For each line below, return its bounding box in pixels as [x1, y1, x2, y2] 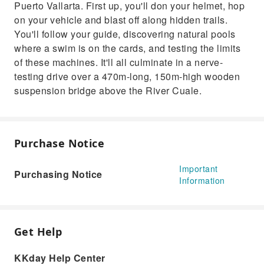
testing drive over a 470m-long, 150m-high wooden [14, 70, 240, 83]
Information [179, 174, 225, 186]
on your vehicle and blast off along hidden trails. [14, 13, 227, 27]
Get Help [14, 225, 62, 239]
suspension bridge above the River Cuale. [14, 84, 202, 97]
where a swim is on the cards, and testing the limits [14, 41, 240, 55]
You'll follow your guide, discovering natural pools [14, 27, 236, 41]
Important [179, 163, 218, 174]
